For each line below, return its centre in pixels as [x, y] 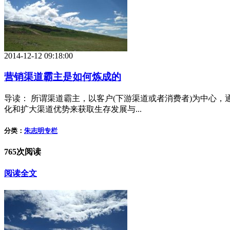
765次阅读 [23, 151]
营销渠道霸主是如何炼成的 [63, 76]
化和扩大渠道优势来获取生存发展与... [73, 109]
